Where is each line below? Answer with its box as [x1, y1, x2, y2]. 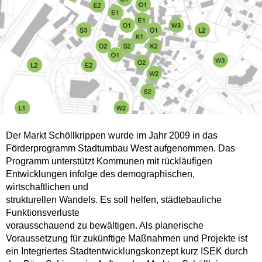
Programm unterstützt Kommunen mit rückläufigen [6, 156, 212, 166]
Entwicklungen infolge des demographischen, [6, 169, 195, 179]
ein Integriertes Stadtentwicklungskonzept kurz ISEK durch [6, 246, 248, 256]
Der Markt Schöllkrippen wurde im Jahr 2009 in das [6, 130, 218, 140]
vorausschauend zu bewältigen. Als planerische [6, 220, 204, 230]
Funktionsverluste [6, 208, 80, 218]
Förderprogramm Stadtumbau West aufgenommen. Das [6, 143, 235, 153]
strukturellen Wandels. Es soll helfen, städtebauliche [6, 195, 222, 205]
